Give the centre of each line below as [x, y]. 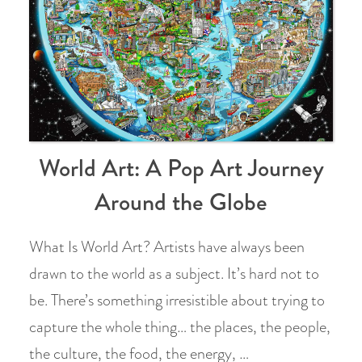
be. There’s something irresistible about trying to [177, 300]
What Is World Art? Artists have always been [167, 247]
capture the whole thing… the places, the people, [180, 327]
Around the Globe [181, 202]
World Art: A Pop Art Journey [181, 168]
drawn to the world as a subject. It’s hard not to [174, 274]
